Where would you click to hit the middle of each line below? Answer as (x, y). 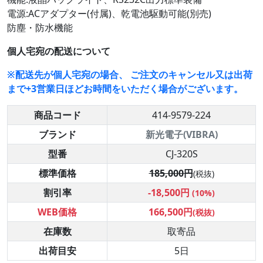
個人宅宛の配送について (59, 51)
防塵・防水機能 (40, 28)
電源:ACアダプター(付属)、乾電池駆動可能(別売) (109, 14)
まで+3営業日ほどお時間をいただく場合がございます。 (125, 89)
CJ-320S (181, 154)
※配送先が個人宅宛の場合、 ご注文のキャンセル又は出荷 (130, 75)
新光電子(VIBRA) (181, 135)
